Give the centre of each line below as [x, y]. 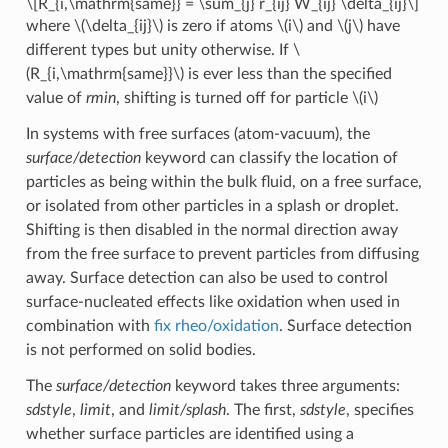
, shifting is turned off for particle [233, 97]
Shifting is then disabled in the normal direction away [211, 229]
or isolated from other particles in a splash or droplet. [212, 205]
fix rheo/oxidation [216, 325]
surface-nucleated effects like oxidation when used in [212, 301]
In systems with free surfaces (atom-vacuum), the [197, 133]
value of [55, 97]
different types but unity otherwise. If [159, 49]
